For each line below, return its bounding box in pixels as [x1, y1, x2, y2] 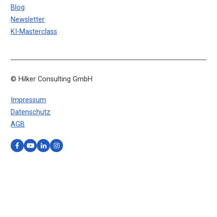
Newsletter [11, 15, 45, 24]
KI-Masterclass [11, 27, 58, 36]
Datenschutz [11, 108, 51, 116]
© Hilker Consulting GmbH [11, 75, 93, 83]
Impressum [11, 95, 46, 104]
